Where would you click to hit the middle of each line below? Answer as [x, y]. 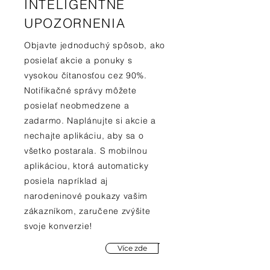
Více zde [132, 248]
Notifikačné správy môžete [80, 90]
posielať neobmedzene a [77, 105]
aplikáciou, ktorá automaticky [86, 166]
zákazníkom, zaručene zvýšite [87, 211]
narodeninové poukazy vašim [86, 196]
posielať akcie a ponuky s [78, 60]
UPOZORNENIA [75, 23]
